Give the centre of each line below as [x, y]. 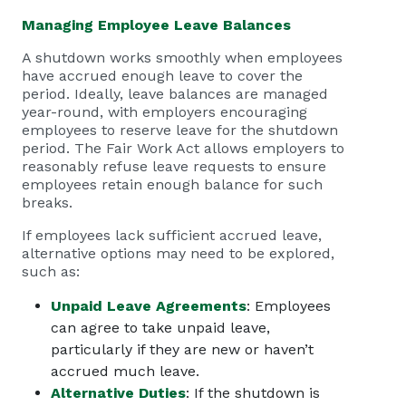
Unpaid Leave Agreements [149, 306]
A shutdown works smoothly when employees [182, 58]
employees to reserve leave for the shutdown [180, 130]
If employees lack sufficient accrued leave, [172, 235]
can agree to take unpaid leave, [160, 328]
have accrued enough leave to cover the [162, 76]
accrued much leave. [125, 371]
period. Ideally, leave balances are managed [175, 94]
